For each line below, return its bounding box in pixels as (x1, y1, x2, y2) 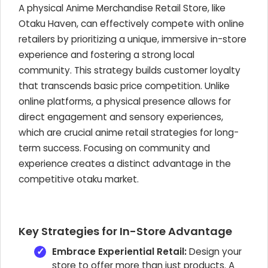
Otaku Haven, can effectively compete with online (19, 17, 244, 30)
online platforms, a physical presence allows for (19, 95, 231, 108)
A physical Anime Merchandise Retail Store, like (19, 2, 226, 14)
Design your (187, 245, 242, 258)
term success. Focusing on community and (19, 142, 210, 154)
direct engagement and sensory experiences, (19, 111, 223, 123)
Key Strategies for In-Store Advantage (19, 224, 232, 239)
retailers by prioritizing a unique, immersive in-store (19, 33, 246, 45)
